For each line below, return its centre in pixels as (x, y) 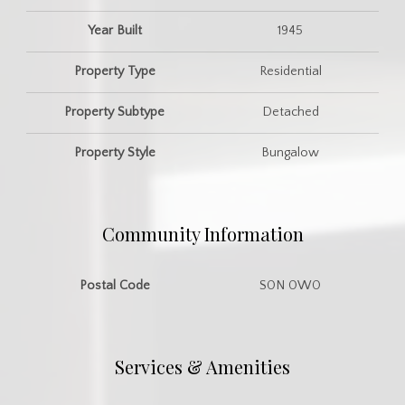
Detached (290, 112)
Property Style (114, 152)
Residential (290, 71)
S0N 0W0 (291, 285)
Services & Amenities (202, 366)
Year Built (114, 30)
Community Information (202, 233)
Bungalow (291, 152)
